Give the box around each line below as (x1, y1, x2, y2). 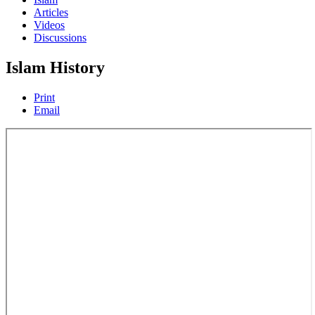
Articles (34, 6, 68, 18)
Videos (34, 19, 65, 31)
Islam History (6, 58, 105, 77)
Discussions (34, 32, 86, 44)
